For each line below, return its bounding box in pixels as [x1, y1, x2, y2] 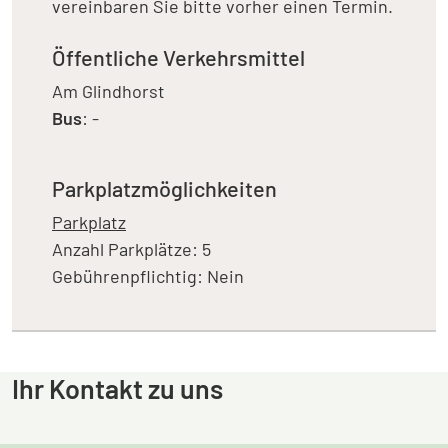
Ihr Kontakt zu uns [12, 372, 223, 404]
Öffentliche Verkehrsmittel [52, 44, 305, 70]
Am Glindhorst [52, 80, 165, 102]
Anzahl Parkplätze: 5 [52, 238, 211, 260]
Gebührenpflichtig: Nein [52, 265, 244, 287]
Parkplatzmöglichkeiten [52, 175, 277, 201]
